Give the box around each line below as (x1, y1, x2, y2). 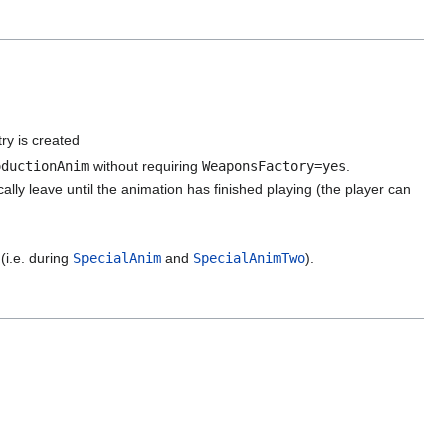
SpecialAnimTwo (193, 250, 306, 267)
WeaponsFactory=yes (201, 158, 346, 174)
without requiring (88, 158, 202, 174)
